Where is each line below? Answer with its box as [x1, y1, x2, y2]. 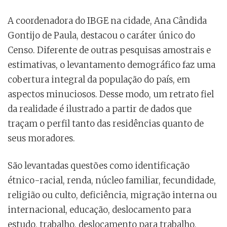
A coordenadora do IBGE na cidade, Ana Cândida [8, 15, 207, 27]
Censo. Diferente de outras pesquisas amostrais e [8, 45, 211, 56]
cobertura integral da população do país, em [8, 74, 190, 86]
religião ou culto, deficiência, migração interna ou [8, 190, 217, 201]
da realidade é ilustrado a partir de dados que [8, 103, 192, 115]
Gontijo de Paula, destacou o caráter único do [8, 30, 195, 42]
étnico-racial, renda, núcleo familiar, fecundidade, [8, 175, 216, 186]
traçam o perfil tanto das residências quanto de [8, 118, 204, 130]
